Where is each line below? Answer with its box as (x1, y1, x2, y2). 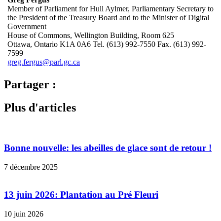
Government (7, 22, 46, 31)
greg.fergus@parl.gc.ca (7, 58, 80, 67)
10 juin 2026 (4, 210, 43, 219)
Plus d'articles (4, 101, 76, 114)
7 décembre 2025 (4, 162, 58, 171)
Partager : (4, 78, 56, 91)
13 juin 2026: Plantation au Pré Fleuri (4, 189, 158, 200)
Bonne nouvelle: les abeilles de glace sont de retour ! (4, 142, 212, 153)
